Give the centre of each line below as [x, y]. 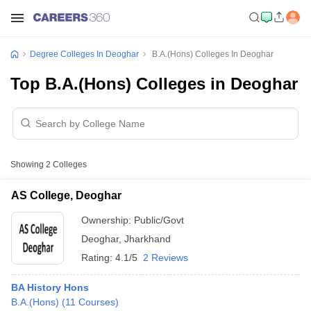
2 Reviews [166, 258]
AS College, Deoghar [66, 195]
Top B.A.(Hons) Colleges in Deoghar [154, 84]
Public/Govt [159, 220]
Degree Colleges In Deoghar [84, 54]
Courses [97, 302]
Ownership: [108, 220]
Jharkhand [148, 239]
